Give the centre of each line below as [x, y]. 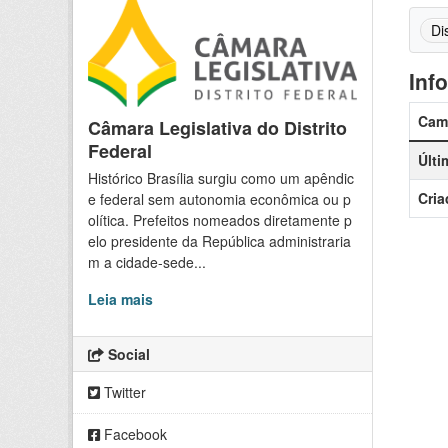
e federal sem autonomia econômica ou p [219, 199]
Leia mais [120, 299]
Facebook [133, 434]
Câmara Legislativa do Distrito [217, 128]
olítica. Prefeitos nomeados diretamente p [220, 220]
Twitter [123, 392]
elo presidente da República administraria [219, 241]
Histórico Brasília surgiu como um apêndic [221, 178]
